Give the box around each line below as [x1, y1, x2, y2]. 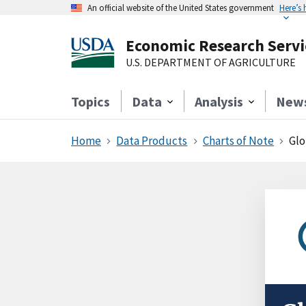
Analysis [195, 93, 243, 110]
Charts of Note [202, 133, 274, 148]
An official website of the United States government [87, 2, 274, 13]
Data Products [116, 133, 188, 148]
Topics [71, 93, 110, 110]
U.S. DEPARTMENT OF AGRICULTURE [126, 55, 296, 69]
